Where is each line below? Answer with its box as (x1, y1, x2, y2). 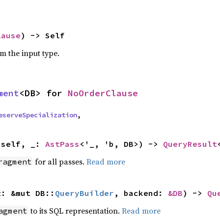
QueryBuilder (55, 188, 114, 198)
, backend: (113, 188, 168, 198)
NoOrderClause (68, 87, 138, 99)
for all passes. (32, 156, 86, 167)
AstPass (45, 139, 80, 149)
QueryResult (163, 139, 217, 149)
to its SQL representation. (28, 205, 122, 216)
